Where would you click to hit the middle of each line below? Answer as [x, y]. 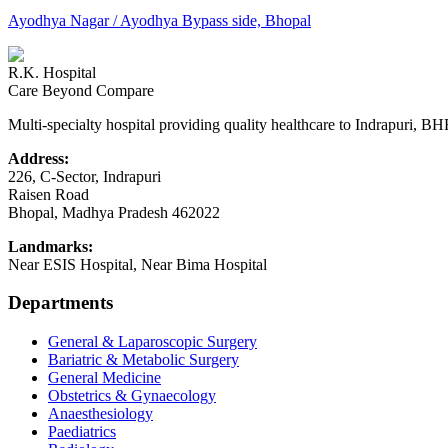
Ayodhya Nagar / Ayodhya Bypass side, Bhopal [159, 20]
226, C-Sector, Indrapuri [84, 176]
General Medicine [104, 378]
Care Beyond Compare [81, 90]
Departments [60, 303]
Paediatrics [82, 432]
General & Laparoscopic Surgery [152, 342]
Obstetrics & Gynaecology [132, 396]
